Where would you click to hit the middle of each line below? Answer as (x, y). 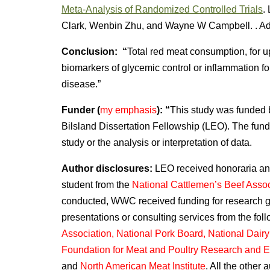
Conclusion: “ (94, 52)
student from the (96, 185)
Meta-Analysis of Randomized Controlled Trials (162, 9)
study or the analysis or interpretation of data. (157, 143)
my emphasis (128, 110)
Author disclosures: (107, 168)
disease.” (81, 84)
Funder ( (81, 110)
